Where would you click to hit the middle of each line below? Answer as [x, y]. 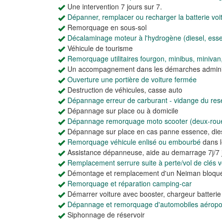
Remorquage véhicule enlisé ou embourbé [134, 142]
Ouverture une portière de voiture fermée [132, 79]
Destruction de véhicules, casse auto [125, 90]
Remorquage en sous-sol [107, 27]
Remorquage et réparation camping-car [130, 183]
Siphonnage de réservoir [106, 215]
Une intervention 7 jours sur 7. [115, 6]
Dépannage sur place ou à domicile [123, 111]
